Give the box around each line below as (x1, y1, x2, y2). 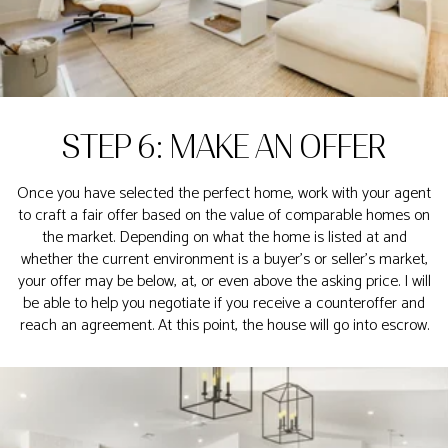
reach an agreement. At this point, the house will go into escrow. (19, 312, 429, 339)
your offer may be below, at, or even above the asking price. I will (17, 268, 431, 295)
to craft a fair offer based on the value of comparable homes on (18, 202, 430, 229)
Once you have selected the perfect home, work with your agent (17, 180, 431, 207)
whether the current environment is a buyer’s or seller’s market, (20, 246, 428, 273)
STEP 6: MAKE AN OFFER (62, 128, 386, 166)
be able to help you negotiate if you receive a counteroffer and (23, 290, 425, 317)
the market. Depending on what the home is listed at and (41, 224, 407, 251)
